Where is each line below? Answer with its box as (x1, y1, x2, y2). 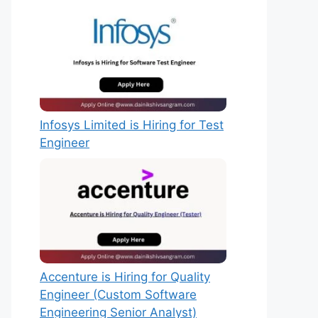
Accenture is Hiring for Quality (40, 270, 210, 285)
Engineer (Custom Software (40, 287, 197, 302)
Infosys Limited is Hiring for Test (40, 118, 224, 133)
